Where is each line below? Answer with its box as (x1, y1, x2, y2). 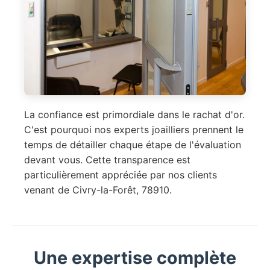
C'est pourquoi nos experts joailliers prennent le (24, 124, 243, 136)
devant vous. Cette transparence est (24, 154, 190, 166)
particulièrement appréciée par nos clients (24, 169, 217, 181)
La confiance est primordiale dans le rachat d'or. (24, 108, 245, 121)
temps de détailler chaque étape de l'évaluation (24, 139, 241, 151)
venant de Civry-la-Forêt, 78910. (24, 184, 172, 196)
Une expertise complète (34, 247, 236, 269)
